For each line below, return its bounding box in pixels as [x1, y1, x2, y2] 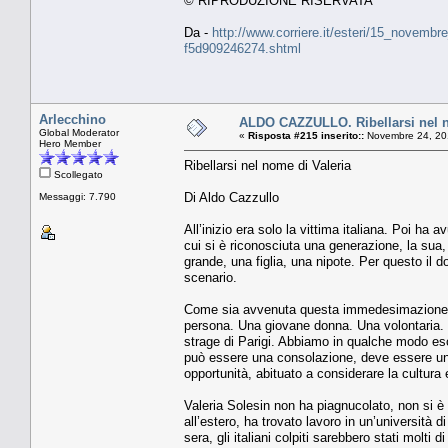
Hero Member [39, 137, 101, 149]
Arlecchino [39, 111, 106, 127]
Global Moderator [39, 126, 119, 138]
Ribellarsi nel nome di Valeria [184, 157, 351, 173]
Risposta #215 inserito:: [248, 129, 364, 141]
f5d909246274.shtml [184, 40, 301, 56]
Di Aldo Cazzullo [184, 189, 279, 205]
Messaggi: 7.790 [39, 190, 116, 202]
